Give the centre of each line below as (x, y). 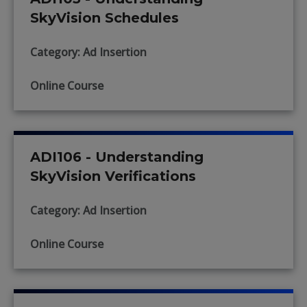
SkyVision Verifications (113, 176)
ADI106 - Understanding (117, 157)
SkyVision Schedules (105, 18)
